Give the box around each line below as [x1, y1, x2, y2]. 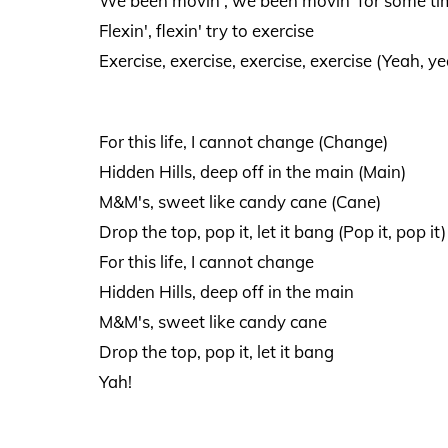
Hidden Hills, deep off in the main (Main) [98, 160, 406, 182]
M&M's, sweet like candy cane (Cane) [98, 190, 381, 212]
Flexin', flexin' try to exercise [98, 20, 314, 42]
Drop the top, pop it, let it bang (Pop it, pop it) [98, 220, 446, 242]
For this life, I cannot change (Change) [98, 130, 388, 152]
